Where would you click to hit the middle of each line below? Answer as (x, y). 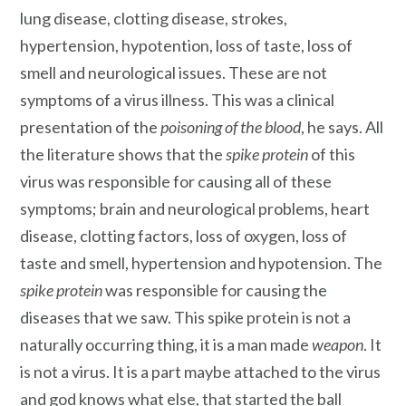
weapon (336, 345)
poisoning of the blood (231, 127)
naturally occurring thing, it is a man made (164, 345)
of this (332, 155)
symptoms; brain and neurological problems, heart (195, 209)
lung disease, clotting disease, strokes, (154, 19)
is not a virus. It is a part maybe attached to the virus (200, 372)
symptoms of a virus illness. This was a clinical (177, 100)
